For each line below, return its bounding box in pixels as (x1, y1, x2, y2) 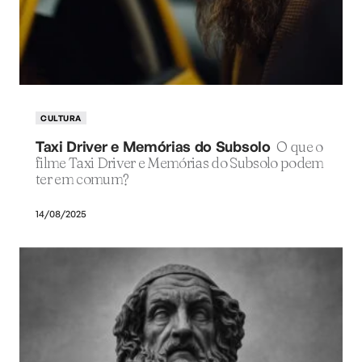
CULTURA (40, 113, 82, 124)
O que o (276, 137, 323, 157)
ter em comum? (36, 170, 129, 189)
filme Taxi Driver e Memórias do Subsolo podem (36, 154, 324, 173)
